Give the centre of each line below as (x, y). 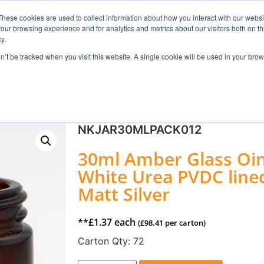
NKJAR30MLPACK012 (140, 129)
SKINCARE (122, 88)
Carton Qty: (105, 241)
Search (221, 33)
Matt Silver (124, 194)
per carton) (184, 222)
